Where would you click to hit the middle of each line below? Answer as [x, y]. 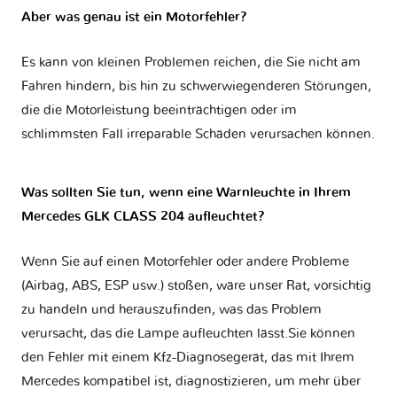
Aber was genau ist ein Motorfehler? [134, 18]
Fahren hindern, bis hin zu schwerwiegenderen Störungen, [196, 87]
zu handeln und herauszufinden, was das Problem [171, 310]
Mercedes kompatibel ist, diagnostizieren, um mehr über [191, 382]
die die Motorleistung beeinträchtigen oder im [159, 111]
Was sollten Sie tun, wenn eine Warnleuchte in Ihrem [186, 193]
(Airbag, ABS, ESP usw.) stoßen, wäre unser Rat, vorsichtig [196, 286]
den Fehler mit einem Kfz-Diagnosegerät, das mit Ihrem [188, 358]
